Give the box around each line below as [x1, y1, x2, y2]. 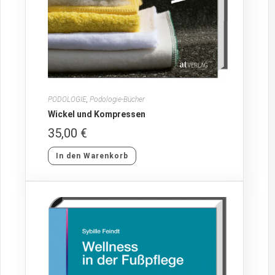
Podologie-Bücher [90, 95, 145, 104]
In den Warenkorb [56, 152, 129, 161]
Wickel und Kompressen [48, 109, 146, 120]
